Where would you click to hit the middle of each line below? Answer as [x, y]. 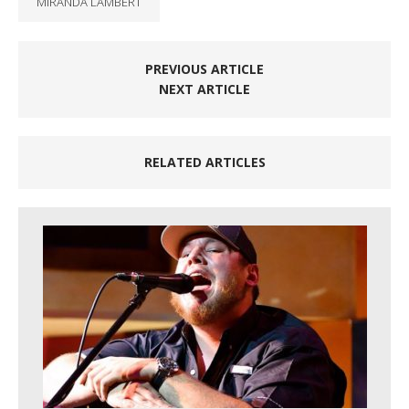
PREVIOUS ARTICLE [204, 69]
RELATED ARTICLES [204, 162]
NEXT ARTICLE [204, 89]
